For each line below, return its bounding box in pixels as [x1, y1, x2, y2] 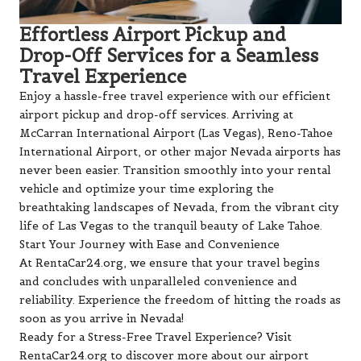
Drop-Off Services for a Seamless [19, 44, 318, 68]
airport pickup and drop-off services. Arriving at [19, 108, 293, 122]
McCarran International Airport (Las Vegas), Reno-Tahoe [19, 127, 333, 141]
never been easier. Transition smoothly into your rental [19, 164, 331, 178]
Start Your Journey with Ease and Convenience [19, 238, 280, 252]
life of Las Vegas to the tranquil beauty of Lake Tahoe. [19, 219, 322, 234]
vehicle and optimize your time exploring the [19, 182, 274, 197]
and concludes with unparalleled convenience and [19, 275, 297, 289]
